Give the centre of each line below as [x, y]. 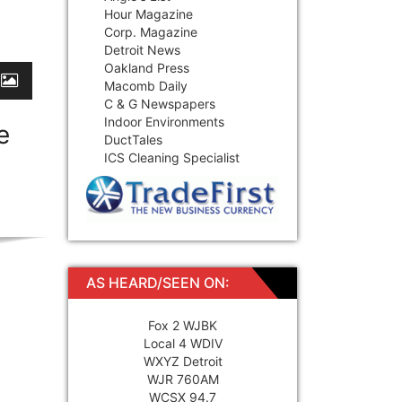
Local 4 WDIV [183, 343]
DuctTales [133, 139]
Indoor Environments [164, 121]
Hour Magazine [149, 13]
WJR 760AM [183, 379]
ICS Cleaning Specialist [172, 157]
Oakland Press [147, 67]
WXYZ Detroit [183, 361]
